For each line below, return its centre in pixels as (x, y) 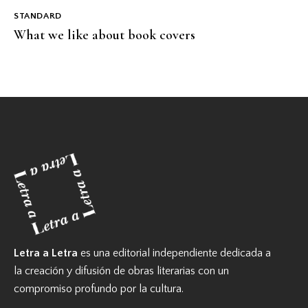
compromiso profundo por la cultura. (99, 288)
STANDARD (38, 15)
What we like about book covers (104, 35)
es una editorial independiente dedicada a (174, 253)
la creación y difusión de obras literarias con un (121, 271)
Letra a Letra (46, 253)
